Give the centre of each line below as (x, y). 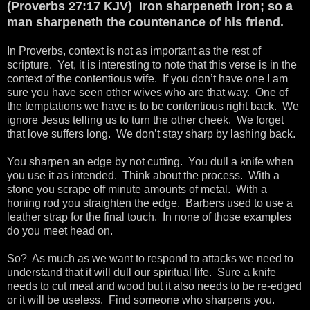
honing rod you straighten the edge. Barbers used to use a (150, 203)
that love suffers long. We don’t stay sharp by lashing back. (151, 134)
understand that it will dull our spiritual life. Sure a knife (142, 272)
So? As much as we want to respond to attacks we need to (150, 258)
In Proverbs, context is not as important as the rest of (134, 51)
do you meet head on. (60, 230)
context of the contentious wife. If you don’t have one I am (147, 78)
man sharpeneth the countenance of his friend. (145, 22)
